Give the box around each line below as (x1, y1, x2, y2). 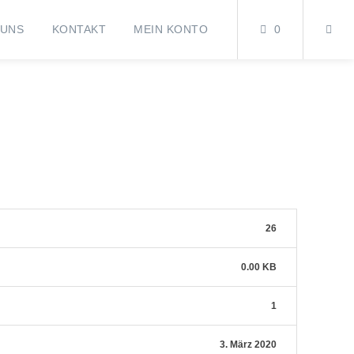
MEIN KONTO (134, 23, 209, 36)
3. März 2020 (220, 338, 277, 350)
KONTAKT (51, 23, 107, 36)
